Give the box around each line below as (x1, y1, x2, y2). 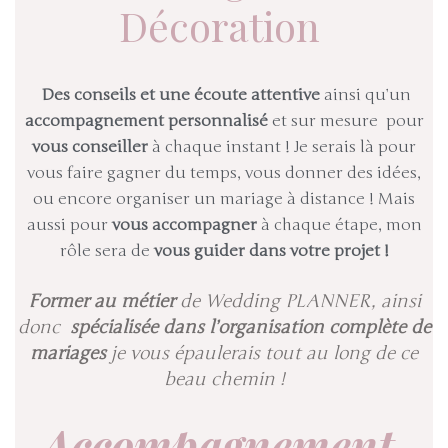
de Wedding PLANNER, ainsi (174, 289, 421, 312)
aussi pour (26, 214, 112, 235)
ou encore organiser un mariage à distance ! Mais (33, 188, 415, 209)
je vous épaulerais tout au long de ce (106, 341, 418, 364)
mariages (30, 341, 106, 364)
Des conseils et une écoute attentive (41, 84, 320, 105)
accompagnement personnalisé (24, 110, 268, 131)
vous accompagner (111, 214, 257, 235)
